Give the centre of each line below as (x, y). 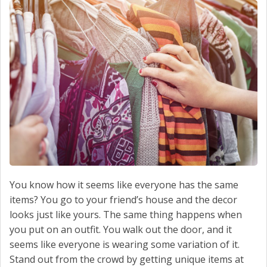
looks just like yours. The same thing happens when (126, 214)
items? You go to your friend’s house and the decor (123, 199)
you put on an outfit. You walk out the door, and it (121, 229)
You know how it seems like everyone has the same (124, 184)
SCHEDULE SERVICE (43, 12)
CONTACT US (32, 39)
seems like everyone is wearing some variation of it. (125, 244)
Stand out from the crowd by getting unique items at (127, 259)
